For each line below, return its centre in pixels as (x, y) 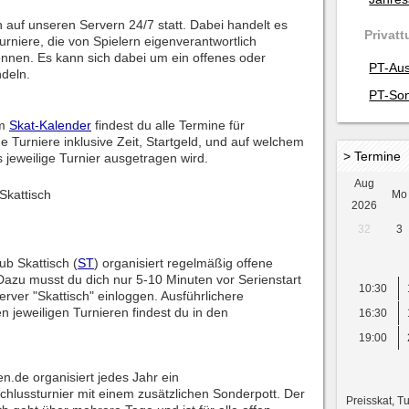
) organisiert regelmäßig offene (184, 263)
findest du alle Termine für (168, 125)
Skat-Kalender (50, 125)
